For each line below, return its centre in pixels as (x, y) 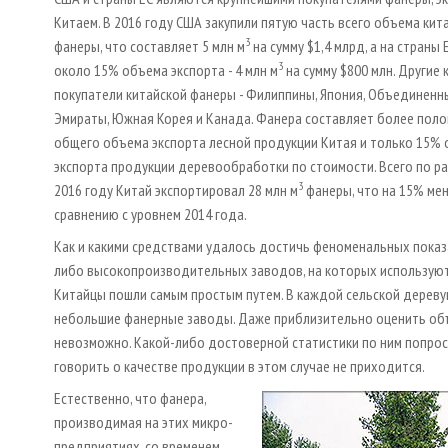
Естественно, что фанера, (130, 397)
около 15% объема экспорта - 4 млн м (166, 69)
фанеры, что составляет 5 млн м (149, 45)
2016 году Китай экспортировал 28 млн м (176, 189)
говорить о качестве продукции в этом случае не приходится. (239, 365)
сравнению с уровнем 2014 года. (150, 213)
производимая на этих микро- (143, 421)
